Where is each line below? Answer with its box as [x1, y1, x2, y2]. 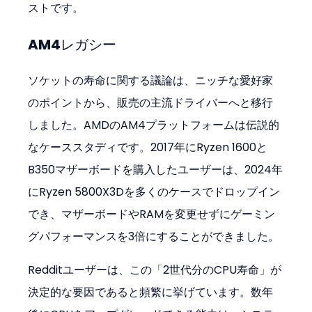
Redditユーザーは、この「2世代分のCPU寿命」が [28, 261, 282, 278]
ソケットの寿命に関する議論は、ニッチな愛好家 [28, 72, 274, 88]
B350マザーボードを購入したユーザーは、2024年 [28, 161, 283, 178]
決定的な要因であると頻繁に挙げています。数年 [28, 283, 274, 300]
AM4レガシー [28, 34, 117, 54]
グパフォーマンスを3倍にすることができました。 [28, 228, 280, 244]
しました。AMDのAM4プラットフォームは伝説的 [28, 116, 280, 133]
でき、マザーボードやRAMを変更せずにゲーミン [28, 205, 276, 222]
